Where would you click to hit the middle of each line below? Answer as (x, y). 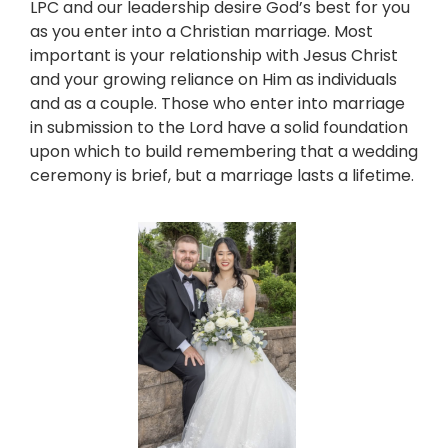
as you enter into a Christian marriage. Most (201, 31)
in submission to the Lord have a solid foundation (219, 127)
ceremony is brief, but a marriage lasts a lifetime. (222, 175)
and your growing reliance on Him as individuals (213, 79)
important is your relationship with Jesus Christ (214, 55)
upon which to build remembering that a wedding (224, 151)
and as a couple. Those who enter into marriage (217, 103)
